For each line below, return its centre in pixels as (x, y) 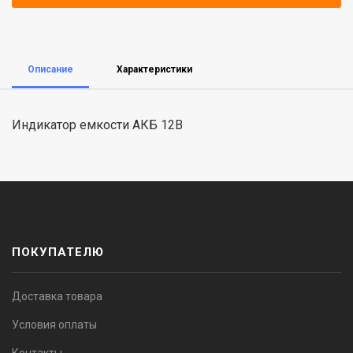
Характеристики (154, 69)
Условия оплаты (54, 325)
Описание (50, 69)
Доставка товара (57, 296)
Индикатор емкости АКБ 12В (97, 125)
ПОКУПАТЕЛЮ (58, 252)
